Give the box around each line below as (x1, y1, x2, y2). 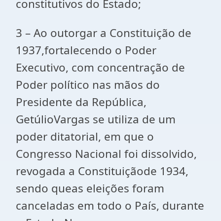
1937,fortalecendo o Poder (16, 42, 156, 58)
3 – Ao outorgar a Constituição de (16, 25, 191, 40)
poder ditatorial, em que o (16, 129, 154, 144)
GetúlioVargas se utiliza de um (16, 111, 176, 127)
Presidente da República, (16, 94, 147, 110)
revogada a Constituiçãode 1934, (16, 163, 188, 179)
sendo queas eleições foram (16, 181, 164, 196)
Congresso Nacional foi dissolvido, (16, 146, 197, 161)
